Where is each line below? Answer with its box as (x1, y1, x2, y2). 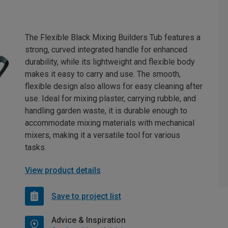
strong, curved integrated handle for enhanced (25, 45, 187, 54)
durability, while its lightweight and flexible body (25, 57, 195, 67)
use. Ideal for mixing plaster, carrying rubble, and (25, 94, 196, 103)
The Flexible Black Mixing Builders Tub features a (25, 33, 201, 42)
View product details (25, 165, 101, 175)
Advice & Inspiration (51, 215, 126, 225)
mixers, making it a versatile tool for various (25, 130, 180, 140)
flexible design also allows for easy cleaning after (25, 81, 203, 91)
